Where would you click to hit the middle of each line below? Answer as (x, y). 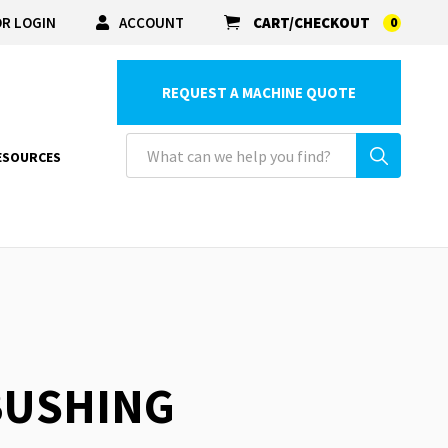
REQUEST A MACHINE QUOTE (259, 92)
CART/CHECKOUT (311, 22)
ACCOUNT (151, 22)
